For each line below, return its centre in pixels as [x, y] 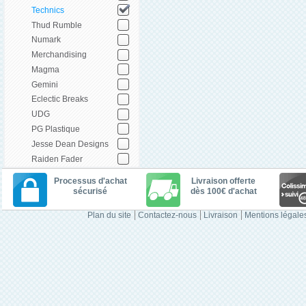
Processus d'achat [90, 181]
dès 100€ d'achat [223, 191]
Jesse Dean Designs [70, 144]
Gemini [45, 84]
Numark [46, 40]
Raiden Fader [57, 159]
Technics [48, 10]
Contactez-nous [167, 215]
